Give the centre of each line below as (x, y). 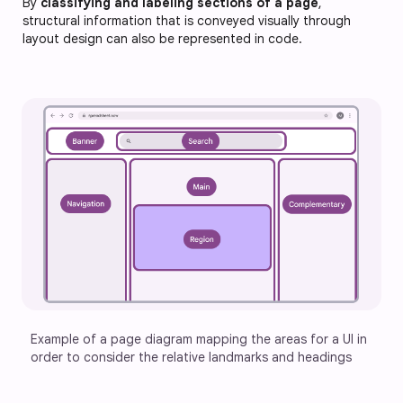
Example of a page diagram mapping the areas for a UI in (201, 340)
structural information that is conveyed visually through (187, 20)
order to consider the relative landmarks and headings (191, 358)
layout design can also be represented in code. (162, 38)
